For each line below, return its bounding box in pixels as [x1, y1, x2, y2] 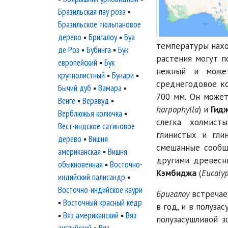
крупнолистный [58, 70, 105, 81]
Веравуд [82, 95, 109, 106]
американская [58, 146, 101, 157]
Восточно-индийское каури [58, 184, 142, 195]
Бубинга [87, 44, 111, 55]
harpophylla [156, 104, 198, 115]
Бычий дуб [58, 82, 91, 94]
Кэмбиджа [156, 167, 196, 179]
